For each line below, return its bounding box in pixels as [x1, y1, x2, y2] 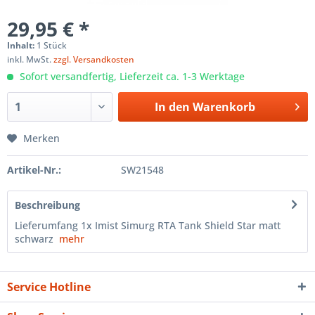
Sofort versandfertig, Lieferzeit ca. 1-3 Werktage [17, 69, 245, 83]
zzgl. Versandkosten [53, 53, 134, 65]
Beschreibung [15, 198, 80, 212]
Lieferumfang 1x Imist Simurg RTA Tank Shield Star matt [15, 218, 281, 232]
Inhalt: [7, 39, 37, 51]
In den [154, 98, 190, 115]
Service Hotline [7, 278, 91, 295]
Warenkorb [192, 98, 255, 115]
